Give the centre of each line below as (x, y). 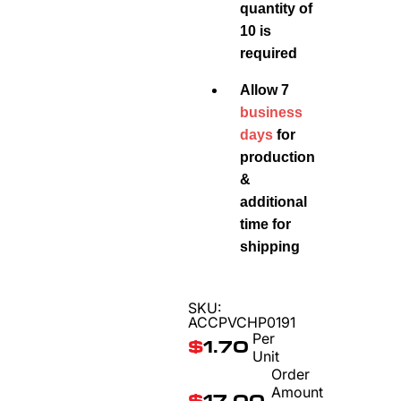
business (271, 112)
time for (265, 224)
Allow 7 (264, 90)
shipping (270, 247)
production (277, 157)
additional (273, 202)
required (269, 53)
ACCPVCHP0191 (242, 322)
